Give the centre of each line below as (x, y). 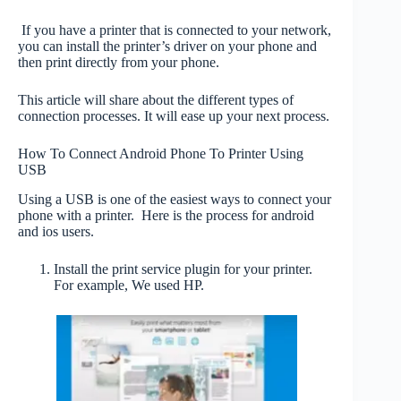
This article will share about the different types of (156, 100)
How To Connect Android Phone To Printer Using (161, 154)
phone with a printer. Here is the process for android (166, 215)
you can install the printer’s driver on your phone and (167, 46)
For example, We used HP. (129, 285)
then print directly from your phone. (119, 62)
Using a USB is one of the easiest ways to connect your (175, 199)
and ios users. (58, 231)
